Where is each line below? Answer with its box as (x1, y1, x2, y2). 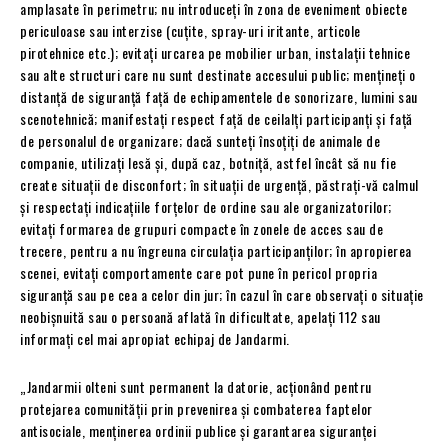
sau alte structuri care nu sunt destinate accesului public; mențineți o (20, 63, 416, 85)
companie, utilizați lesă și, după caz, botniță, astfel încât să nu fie (20, 151, 396, 173)
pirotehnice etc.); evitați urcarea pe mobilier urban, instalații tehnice (20, 41, 410, 63)
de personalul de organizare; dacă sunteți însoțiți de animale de (20, 129, 380, 151)
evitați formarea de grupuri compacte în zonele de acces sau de (20, 217, 383, 239)
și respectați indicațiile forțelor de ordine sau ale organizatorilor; (20, 195, 392, 217)
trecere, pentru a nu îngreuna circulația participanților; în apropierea (20, 239, 412, 261)
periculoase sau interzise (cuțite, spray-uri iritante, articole (20, 19, 361, 41)
